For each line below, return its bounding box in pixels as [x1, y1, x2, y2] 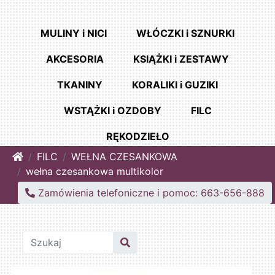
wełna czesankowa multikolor [26, 165, 163, 178]
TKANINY [57, 79, 103, 91]
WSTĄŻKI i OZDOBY [63, 104, 161, 117]
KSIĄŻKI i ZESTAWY [133, 53, 229, 66]
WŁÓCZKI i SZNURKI [136, 27, 234, 40]
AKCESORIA [46, 53, 104, 66]
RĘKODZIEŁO [106, 130, 169, 143]
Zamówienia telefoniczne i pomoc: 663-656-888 [35, 187, 265, 199]
